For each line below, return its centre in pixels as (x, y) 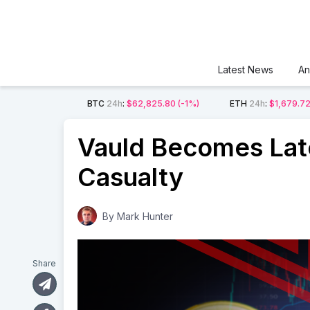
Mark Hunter (145, 216)
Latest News (245, 70)
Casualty (130, 177)
